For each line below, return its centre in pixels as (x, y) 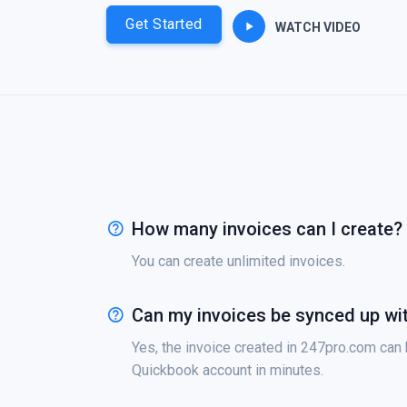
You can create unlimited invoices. (238, 261)
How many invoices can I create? (267, 229)
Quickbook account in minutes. (228, 370)
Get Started (164, 24)
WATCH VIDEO (316, 28)
